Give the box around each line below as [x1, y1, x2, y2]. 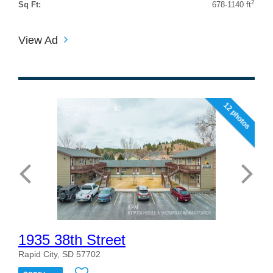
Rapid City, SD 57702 [18, 249, 101, 259]
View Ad [18, 34, 58, 46]
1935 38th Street [18, 231, 126, 248]
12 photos [221, 101, 252, 131]
